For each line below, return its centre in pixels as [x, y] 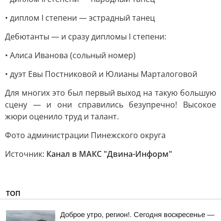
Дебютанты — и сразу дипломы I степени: [86, 37]
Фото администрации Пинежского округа [85, 135]
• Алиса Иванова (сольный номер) [70, 55]
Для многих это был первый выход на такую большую [110, 93]
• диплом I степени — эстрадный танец [80, 18]
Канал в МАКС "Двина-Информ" [109, 154]
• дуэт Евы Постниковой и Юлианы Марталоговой [101, 74]
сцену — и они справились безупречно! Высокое [110, 105]
